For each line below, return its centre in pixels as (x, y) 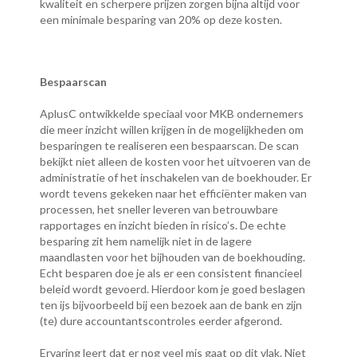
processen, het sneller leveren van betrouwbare (159, 210)
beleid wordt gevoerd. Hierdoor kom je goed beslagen (173, 289)
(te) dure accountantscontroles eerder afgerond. (161, 321)
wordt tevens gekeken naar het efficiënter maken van (173, 194)
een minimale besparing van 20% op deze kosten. (161, 20)
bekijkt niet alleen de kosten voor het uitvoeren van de (175, 162)
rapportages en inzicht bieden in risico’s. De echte (163, 226)
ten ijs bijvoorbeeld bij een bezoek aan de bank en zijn (171, 305)
